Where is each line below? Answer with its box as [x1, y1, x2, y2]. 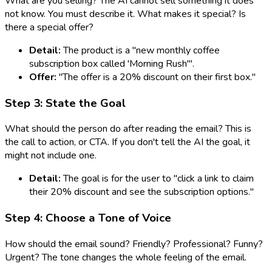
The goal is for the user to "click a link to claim [61, 172, 254, 186]
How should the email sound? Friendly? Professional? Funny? [5, 237, 263, 251]
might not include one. [5, 149, 97, 163]
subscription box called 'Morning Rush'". [29, 57, 194, 70]
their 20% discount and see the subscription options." [29, 185, 254, 199]
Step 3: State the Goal [5, 95, 126, 111]
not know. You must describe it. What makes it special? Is [5, 7, 246, 21]
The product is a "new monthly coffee [61, 44, 220, 57]
